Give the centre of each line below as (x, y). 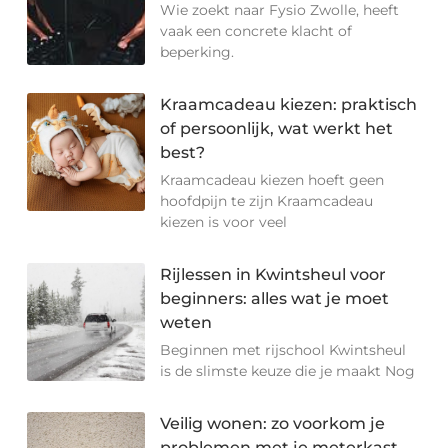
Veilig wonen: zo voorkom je (273, 424)
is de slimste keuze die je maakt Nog (288, 371)
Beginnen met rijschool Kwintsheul (283, 350)
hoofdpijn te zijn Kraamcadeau (267, 201)
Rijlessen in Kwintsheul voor (273, 275)
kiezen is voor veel (224, 222)
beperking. (197, 52)
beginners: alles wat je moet (275, 299)
